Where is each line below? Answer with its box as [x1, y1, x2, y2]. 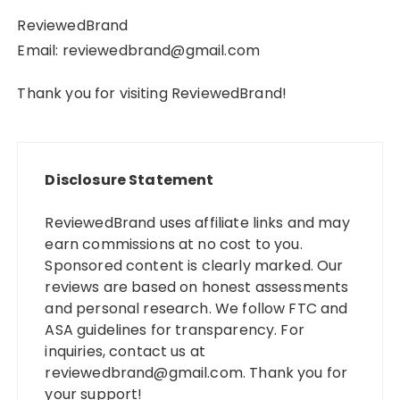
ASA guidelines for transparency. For [45, 320, 304, 340]
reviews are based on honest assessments [45, 277, 349, 297]
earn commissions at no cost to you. [45, 234, 303, 254]
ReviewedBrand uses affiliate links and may [45, 212, 350, 233]
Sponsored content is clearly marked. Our [45, 255, 344, 276]
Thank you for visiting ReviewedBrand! [17, 83, 287, 104]
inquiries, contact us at [45, 341, 206, 362]
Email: [17, 40, 62, 61]
